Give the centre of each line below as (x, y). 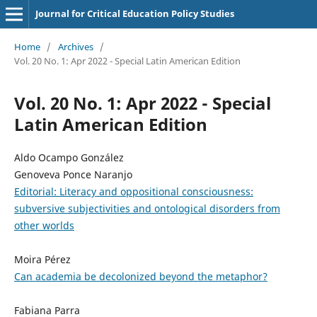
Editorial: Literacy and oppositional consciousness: (133, 191)
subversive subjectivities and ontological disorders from (147, 208)
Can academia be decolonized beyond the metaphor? (140, 276)
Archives (75, 46)
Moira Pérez (42, 259)
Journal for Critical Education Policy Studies (134, 13)
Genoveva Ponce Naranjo (73, 174)
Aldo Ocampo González (69, 157)
